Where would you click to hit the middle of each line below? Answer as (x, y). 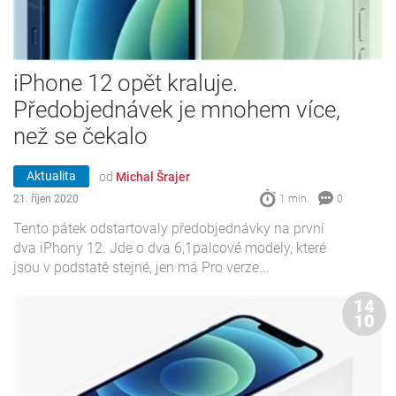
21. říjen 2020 (46, 199)
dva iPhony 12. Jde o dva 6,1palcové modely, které (170, 247)
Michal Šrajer (153, 176)
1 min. (294, 199)
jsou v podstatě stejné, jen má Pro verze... (141, 267)
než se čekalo (80, 137)
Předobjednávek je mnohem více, (177, 110)
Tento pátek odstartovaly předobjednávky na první (169, 228)
